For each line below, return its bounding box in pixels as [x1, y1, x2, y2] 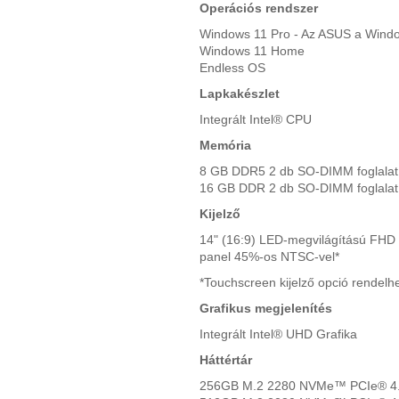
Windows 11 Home [199, 43, 305, 58]
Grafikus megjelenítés [199, 300, 332, 315]
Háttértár [199, 352, 252, 367]
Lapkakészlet [199, 85, 280, 101]
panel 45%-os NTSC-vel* [199, 248, 339, 264]
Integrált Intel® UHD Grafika [199, 326, 357, 341]
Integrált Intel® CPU [199, 111, 312, 126]
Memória [199, 137, 251, 152]
